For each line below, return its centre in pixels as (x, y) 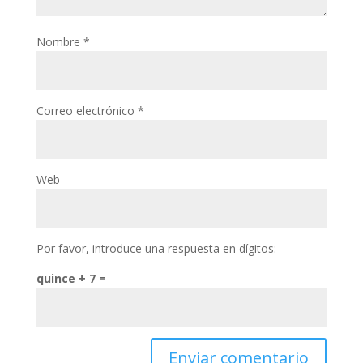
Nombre (60, 42)
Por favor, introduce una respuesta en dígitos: (156, 248)
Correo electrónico (87, 111)
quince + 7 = (71, 278)
